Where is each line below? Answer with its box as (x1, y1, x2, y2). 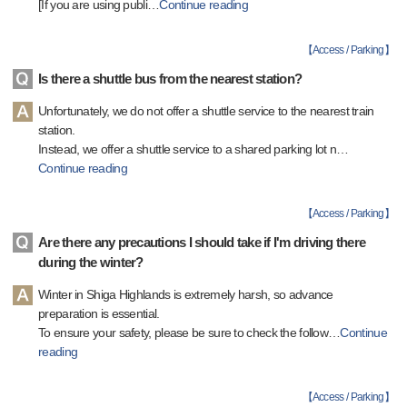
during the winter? (38, 254, 144, 270)
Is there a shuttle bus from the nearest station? (38, 71, 302, 86)
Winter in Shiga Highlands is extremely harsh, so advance (38, 287, 333, 302)
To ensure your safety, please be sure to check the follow (38, 325, 329, 340)
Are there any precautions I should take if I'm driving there (38, 234, 365, 250)
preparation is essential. (38, 306, 160, 321)
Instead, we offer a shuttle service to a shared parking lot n (38, 142, 337, 156)
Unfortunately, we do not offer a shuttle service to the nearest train (38, 104, 374, 118)
